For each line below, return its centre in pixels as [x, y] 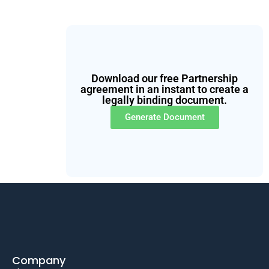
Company [39, 260]
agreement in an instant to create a [165, 89]
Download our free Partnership [165, 78]
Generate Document [165, 117]
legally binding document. [165, 100]
